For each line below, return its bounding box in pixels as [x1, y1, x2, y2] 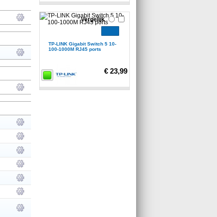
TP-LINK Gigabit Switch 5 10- [48, 41, 116, 46]
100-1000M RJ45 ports [48, 46, 101, 52]
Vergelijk [81, 15, 105, 23]
